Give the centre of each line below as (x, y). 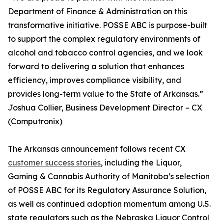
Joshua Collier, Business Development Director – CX (105, 108)
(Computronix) (35, 122)
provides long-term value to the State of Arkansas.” (106, 94)
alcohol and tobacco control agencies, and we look (105, 53)
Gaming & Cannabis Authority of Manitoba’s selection (109, 177)
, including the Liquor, (141, 163)
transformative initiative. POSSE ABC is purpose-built (108, 25)
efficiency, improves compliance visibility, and (95, 80)
